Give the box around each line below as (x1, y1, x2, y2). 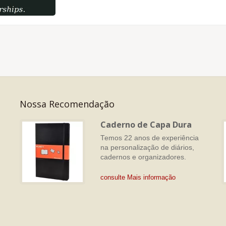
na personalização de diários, (100, 144, 194, 151)
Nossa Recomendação (20, 98, 115, 110)
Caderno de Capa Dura (100, 119, 192, 130)
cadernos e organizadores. (100, 153, 186, 161)
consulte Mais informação (100, 174, 176, 181)
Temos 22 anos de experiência (100, 134, 199, 142)
